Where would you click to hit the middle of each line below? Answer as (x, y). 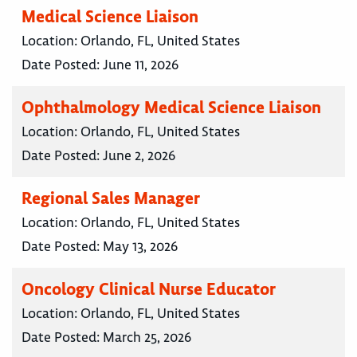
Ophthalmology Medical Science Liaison (171, 108)
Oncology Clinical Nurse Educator (149, 289)
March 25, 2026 (147, 337)
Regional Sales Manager (111, 198)
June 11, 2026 (141, 65)
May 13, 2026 (140, 247)
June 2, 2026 (139, 156)
